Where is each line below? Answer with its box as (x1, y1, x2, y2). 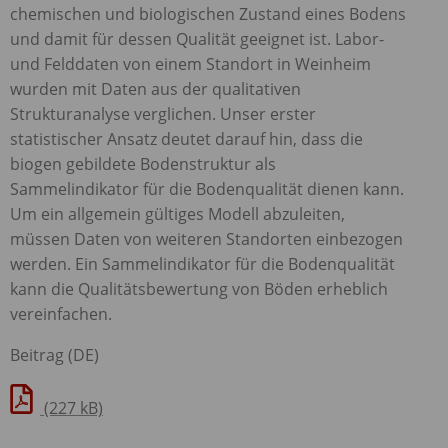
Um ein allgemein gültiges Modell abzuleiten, (10, 202, 345, 225)
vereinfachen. (10, 302, 112, 325)
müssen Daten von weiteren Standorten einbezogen (10, 227, 403, 250)
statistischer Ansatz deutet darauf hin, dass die (10, 127, 363, 150)
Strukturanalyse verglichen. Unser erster (10, 102, 316, 125)
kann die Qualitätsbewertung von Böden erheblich (10, 277, 388, 300)
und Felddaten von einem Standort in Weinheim (10, 52, 371, 75)
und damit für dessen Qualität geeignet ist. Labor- (10, 27, 384, 50)
